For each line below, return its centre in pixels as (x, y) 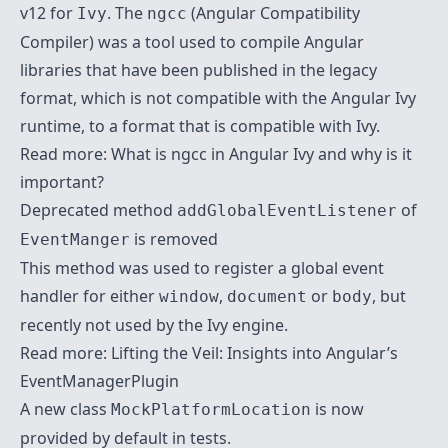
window (189, 296)
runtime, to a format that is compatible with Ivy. (200, 125)
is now (337, 408)
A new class (65, 408)
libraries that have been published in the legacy (198, 69)
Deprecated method (98, 209)
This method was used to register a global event (202, 267)
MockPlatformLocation (211, 409)
